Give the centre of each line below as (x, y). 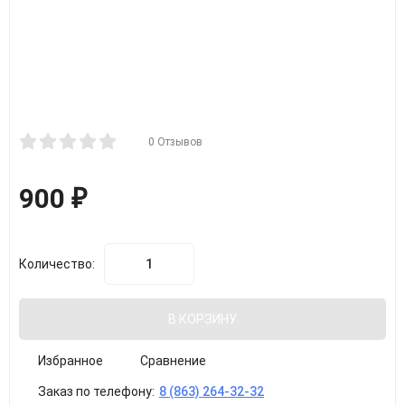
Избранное (71, 361)
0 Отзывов (175, 142)
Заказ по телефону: (96, 391)
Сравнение (173, 361)
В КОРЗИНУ (202, 319)
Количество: (57, 264)
